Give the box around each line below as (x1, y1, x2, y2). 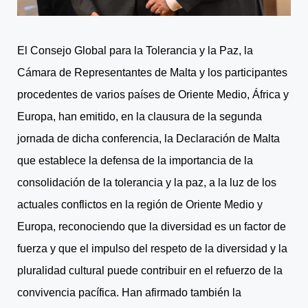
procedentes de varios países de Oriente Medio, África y (17, 88, 289, 100)
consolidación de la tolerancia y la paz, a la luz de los (17, 176, 276, 188)
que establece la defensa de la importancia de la (17, 154, 253, 166)
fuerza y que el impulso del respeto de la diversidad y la (17, 242, 287, 254)
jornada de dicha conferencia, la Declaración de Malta (17, 132, 280, 144)
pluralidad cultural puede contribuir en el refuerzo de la (17, 264, 283, 276)
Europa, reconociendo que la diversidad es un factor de (17, 220, 286, 232)
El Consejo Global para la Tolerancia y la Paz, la (17, 44, 253, 56)
